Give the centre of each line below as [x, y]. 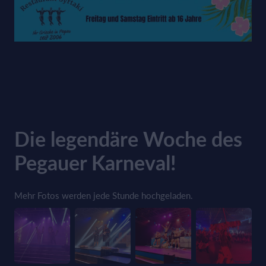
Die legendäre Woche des [128, 138]
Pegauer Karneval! [95, 162]
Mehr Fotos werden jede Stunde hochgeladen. [104, 195]
